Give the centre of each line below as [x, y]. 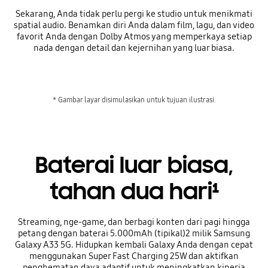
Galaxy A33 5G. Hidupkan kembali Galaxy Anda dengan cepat [134, 244]
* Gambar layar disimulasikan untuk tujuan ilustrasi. [134, 100]
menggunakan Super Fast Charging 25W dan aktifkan [134, 256]
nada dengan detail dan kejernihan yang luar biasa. [134, 48]
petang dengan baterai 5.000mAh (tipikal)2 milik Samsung [134, 233]
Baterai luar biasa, [134, 165]
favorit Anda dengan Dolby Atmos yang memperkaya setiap [134, 37]
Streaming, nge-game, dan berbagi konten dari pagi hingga [134, 222]
